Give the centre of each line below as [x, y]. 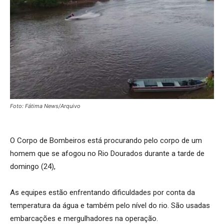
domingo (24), [33, 166]
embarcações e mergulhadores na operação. [84, 218]
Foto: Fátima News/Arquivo [45, 106]
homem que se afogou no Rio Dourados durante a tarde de [107, 153]
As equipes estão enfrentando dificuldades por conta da [102, 192]
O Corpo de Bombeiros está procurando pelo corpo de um [106, 140]
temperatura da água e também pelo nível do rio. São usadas [110, 205]
